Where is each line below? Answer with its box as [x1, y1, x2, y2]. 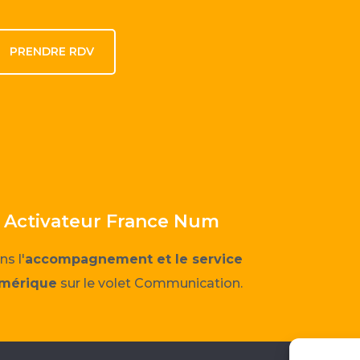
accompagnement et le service [25, 251, 243, 267]
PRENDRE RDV [10, 43, 95, 59]
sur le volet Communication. [57, 275, 243, 291]
